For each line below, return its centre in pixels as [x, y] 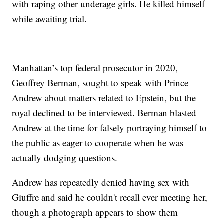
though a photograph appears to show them [95, 212]
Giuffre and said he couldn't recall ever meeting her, [110, 197]
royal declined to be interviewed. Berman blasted [104, 113]
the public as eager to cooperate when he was [98, 143]
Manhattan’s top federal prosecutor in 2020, [95, 68]
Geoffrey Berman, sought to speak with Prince [100, 83]
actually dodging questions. [65, 158]
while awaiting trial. [50, 19]
